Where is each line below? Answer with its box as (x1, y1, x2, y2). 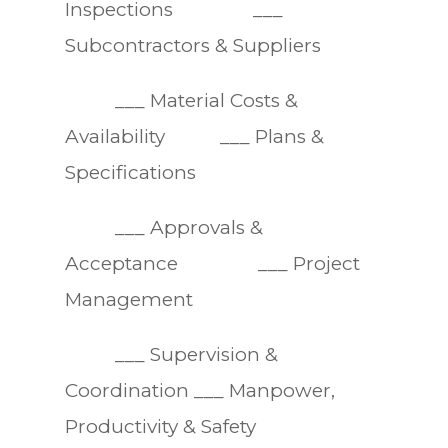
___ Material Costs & (64, 88, 298, 112)
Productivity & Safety (64, 414, 256, 438)
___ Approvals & (64, 215, 263, 239)
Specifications (64, 160, 196, 184)
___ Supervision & (64, 342, 278, 366)
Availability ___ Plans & (64, 124, 324, 148)
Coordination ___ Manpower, (64, 378, 335, 402)
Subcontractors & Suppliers (64, 33, 321, 57)
